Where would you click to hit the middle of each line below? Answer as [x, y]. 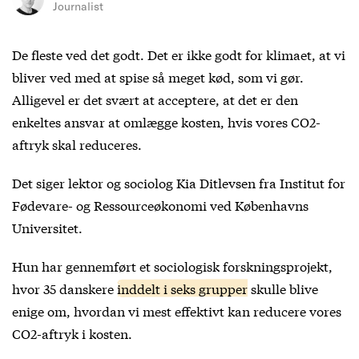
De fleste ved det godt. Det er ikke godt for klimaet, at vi [179, 54]
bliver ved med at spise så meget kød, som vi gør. [158, 76]
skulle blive [283, 288]
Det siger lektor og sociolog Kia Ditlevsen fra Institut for [179, 182]
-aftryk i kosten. [85, 333]
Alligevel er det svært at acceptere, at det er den [155, 99]
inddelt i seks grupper [182, 288]
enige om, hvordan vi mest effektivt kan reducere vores [177, 310]
